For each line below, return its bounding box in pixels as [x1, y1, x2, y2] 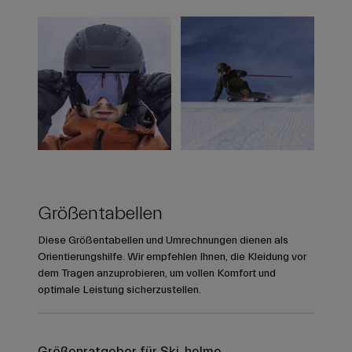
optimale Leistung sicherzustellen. [38, 284, 201, 297]
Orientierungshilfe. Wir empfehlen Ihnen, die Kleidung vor [38, 251, 306, 264]
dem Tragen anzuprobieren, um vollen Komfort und [38, 267, 276, 280]
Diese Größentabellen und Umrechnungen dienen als [38, 234, 288, 247]
